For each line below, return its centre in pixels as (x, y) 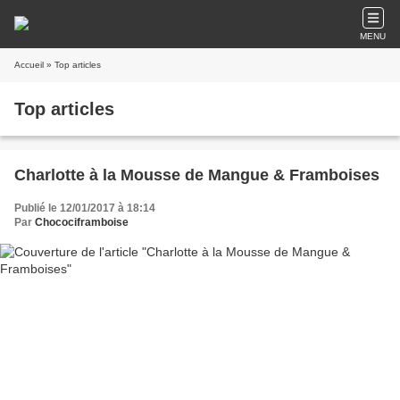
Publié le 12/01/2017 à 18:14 (85, 208)
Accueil (29, 65)
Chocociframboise (82, 222)
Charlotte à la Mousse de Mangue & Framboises (197, 175)
